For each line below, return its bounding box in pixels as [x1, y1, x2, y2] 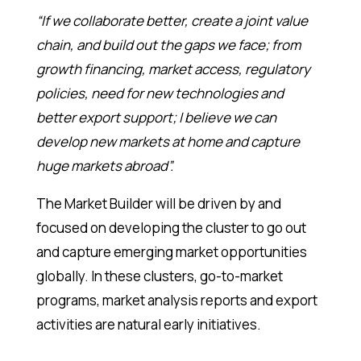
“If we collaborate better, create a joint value [35, 11, 308, 31]
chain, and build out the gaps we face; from [35, 35, 301, 55]
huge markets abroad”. [35, 156, 173, 176]
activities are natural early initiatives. [35, 315, 261, 334]
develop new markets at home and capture [35, 132, 300, 151]
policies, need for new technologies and [35, 84, 284, 103]
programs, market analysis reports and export [35, 291, 317, 310]
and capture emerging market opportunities [35, 243, 307, 262]
